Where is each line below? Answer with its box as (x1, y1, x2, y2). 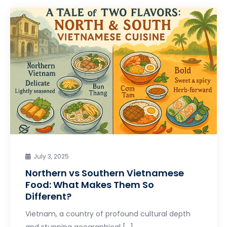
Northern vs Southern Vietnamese (25, 166, 184, 179)
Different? (25, 190, 71, 203)
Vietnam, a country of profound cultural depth (25, 208, 191, 219)
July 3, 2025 (33, 152, 69, 161)
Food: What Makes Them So (25, 178, 154, 191)
